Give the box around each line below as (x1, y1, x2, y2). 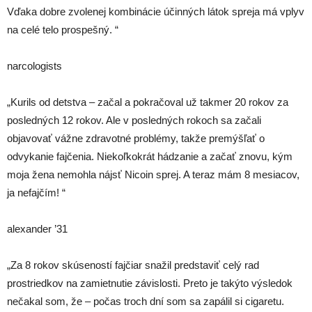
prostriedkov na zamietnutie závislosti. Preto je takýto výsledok (7, 277, 292, 290)
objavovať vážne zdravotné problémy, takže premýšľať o (7, 132, 265, 145)
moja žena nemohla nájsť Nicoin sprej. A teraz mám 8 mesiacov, (7, 169, 299, 181)
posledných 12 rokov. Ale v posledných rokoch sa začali (7, 114, 261, 127)
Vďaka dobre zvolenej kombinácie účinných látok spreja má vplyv (7, 6, 304, 18)
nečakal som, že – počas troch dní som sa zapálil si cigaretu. (7, 295, 284, 308)
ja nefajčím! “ (7, 187, 65, 199)
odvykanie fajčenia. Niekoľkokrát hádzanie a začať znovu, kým (7, 150, 292, 163)
